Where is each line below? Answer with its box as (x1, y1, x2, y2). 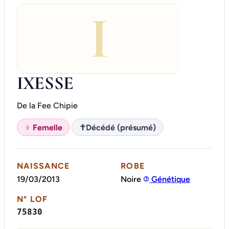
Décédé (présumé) (85, 122, 156, 132)
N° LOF (17, 194, 48, 204)
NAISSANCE (17, 161, 70, 171)
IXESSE (17, 72, 74, 95)
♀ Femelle (24, 122, 62, 132)
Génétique (149, 174, 190, 184)
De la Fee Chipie (17, 101, 78, 111)
